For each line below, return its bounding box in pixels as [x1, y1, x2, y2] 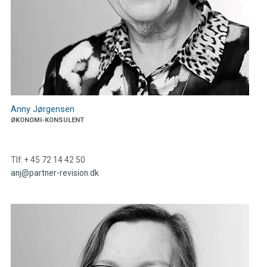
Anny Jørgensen [10, 104, 74, 115]
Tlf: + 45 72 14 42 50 [10, 155, 85, 165]
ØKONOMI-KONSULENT [10, 116, 84, 125]
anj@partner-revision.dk [10, 168, 99, 178]
